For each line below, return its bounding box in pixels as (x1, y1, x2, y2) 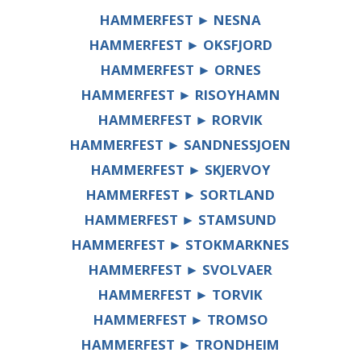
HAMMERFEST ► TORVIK (98, 284, 263, 304)
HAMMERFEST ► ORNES (100, 60, 261, 79)
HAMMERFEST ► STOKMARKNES (72, 234, 289, 254)
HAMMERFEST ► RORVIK (98, 110, 263, 129)
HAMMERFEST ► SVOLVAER (89, 259, 272, 279)
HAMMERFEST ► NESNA (100, 10, 261, 29)
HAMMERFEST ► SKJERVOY (90, 160, 271, 179)
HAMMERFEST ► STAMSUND (85, 210, 276, 229)
